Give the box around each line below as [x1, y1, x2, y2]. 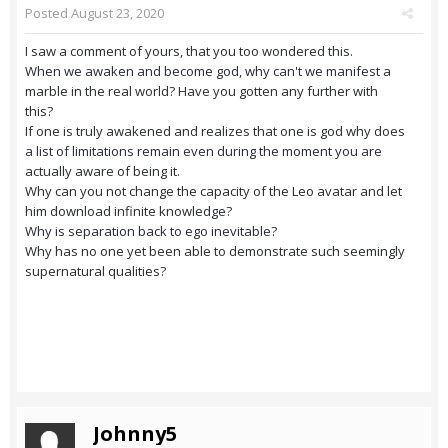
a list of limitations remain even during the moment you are [25, 142, 382, 161]
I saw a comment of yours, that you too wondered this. [25, 42, 356, 61]
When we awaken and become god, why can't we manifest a [25, 62, 391, 81]
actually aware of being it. [25, 162, 180, 181]
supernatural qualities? [25, 262, 166, 281]
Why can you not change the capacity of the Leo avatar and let [25, 182, 402, 201]
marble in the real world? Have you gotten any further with [25, 82, 378, 101]
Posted [25, 4, 71, 23]
